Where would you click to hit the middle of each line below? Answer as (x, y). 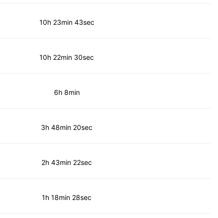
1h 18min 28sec (67, 197)
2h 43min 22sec (67, 162)
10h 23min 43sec (67, 22)
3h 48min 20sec (67, 127)
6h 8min (67, 92)
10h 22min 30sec (67, 57)
